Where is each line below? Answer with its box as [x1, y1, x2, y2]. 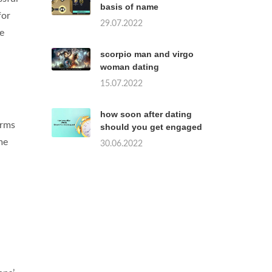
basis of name [100, 2, 158, 12]
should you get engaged [100, 122, 202, 132]
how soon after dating [100, 109, 192, 120]
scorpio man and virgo [100, 49, 194, 59]
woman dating [100, 62, 159, 72]
